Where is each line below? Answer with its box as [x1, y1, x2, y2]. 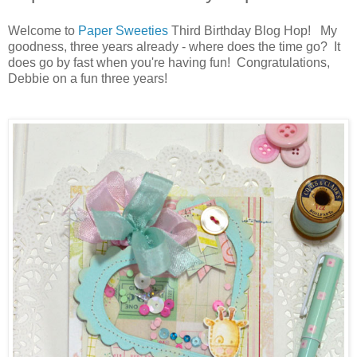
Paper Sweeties [78, 23, 168, 37]
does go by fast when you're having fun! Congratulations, [8, 55, 330, 69]
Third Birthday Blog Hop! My [168, 23, 337, 37]
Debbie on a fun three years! [8, 71, 167, 85]
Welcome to [8, 23, 78, 37]
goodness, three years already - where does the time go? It [8, 39, 340, 53]
